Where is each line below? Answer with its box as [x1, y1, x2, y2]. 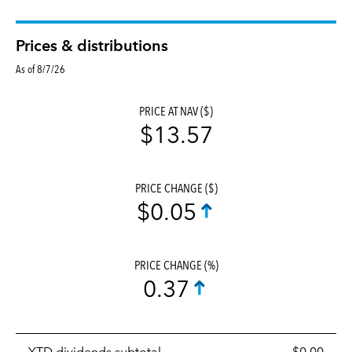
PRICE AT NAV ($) [139, 103, 213, 119]
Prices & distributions [16, 38, 168, 55]
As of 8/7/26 [16, 61, 65, 76]
